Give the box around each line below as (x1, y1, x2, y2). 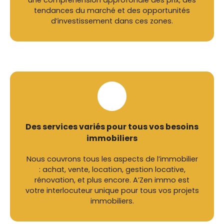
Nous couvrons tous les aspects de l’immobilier (26, 153, 198, 164)
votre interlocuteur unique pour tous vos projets (25, 185, 199, 195)
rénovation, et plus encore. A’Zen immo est (34, 174, 189, 185)
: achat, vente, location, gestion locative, (38, 164, 185, 174)
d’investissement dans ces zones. (51, 16, 173, 26)
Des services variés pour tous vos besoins (25, 120, 198, 132)
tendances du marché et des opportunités (34, 5, 190, 16)
